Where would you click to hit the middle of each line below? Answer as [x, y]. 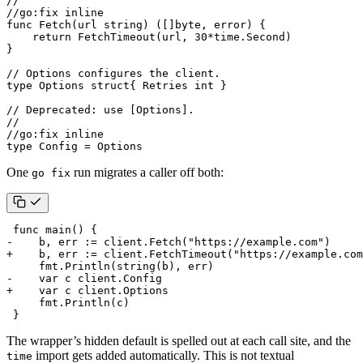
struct [110, 85]
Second [266, 36]
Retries [165, 85]
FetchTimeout [117, 36]
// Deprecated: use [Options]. [100, 109]
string [123, 24]
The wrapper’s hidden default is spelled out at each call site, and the [179, 340]
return [52, 36]
